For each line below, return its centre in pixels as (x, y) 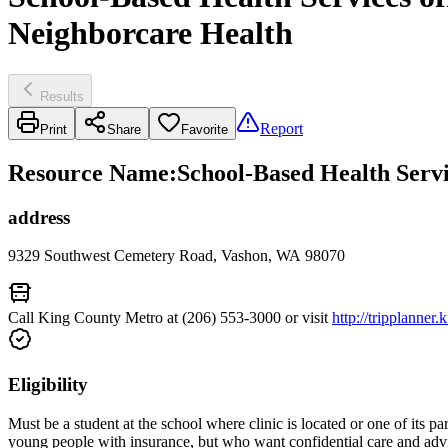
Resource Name (88, 172)
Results (62, 96)
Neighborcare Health (150, 33)
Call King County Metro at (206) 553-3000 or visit (170, 318)
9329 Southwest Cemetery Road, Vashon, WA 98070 (176, 256)
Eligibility (48, 385)
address (39, 217)
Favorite (204, 129)
